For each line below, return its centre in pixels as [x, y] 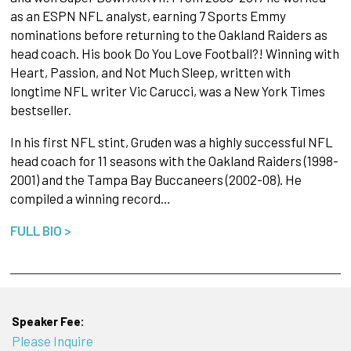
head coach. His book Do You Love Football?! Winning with [174, 54]
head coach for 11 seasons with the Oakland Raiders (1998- [174, 161]
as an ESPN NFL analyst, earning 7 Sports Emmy [148, 16]
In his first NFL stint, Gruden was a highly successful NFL [171, 142]
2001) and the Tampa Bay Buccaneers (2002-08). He [156, 180]
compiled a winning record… [90, 199]
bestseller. [40, 110]
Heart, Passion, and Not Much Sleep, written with [150, 72]
